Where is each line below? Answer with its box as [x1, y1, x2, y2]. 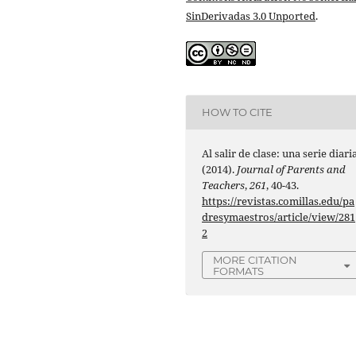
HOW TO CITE [202, 106, 273, 119]
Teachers [202, 178, 246, 192]
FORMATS [213, 265, 265, 277]
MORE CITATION [213, 253, 298, 266]
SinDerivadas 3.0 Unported [186, 8, 315, 23]
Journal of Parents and [237, 162, 346, 176]
